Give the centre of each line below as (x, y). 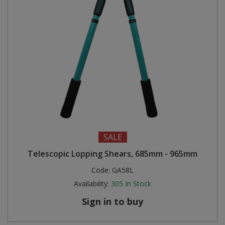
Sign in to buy (113, 201)
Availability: (91, 184)
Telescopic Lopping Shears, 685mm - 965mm (113, 154)
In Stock (138, 184)
